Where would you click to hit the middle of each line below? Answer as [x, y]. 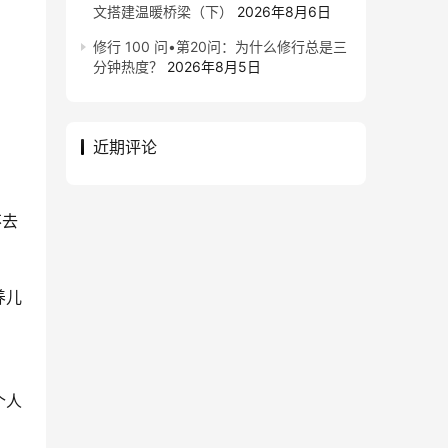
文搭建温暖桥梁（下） [163, 11]
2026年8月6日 [284, 11]
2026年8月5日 [214, 66]
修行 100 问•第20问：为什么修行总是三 [220, 46]
